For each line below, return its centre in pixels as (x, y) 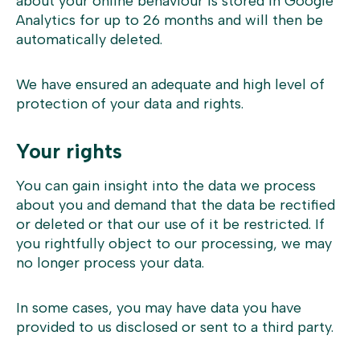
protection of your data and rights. (130, 104)
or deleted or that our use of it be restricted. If (170, 224)
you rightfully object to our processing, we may (174, 243)
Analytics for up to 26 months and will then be (170, 20)
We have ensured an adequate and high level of (170, 84)
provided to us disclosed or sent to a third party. (175, 327)
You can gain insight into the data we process (166, 186)
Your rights (69, 151)
